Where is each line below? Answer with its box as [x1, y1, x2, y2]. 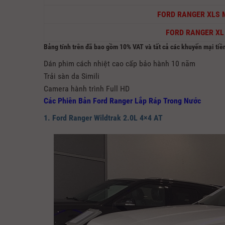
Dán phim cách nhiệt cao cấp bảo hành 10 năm [44, 59, 195, 69]
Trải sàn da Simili [44, 71, 99, 81]
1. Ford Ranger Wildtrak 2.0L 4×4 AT [44, 113, 163, 123]
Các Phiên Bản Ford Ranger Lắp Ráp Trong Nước [44, 96, 201, 106]
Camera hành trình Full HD [44, 84, 130, 94]
